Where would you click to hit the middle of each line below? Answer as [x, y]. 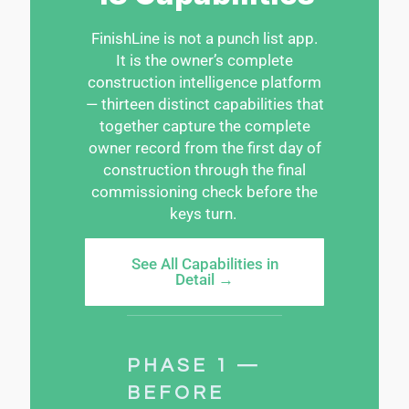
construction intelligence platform [204, 82]
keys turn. [203, 213]
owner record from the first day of [204, 147]
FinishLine [126, 38]
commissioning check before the [204, 191]
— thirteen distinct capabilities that [204, 104]
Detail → [204, 279]
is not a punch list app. [239, 38]
